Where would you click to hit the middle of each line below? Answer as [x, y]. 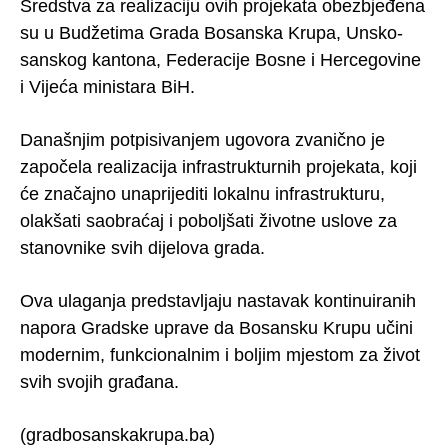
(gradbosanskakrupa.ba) [117, 435]
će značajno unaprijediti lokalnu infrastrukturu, [202, 194]
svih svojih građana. [99, 382]
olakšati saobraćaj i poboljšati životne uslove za [208, 221]
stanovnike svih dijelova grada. [142, 248]
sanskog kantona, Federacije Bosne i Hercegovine [220, 60]
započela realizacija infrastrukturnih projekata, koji [218, 167]
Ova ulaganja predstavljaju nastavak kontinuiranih [218, 301]
